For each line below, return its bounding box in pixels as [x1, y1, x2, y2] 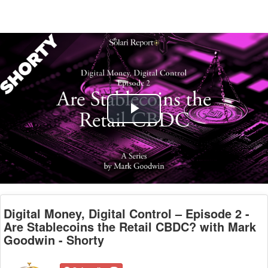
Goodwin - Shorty [4, 231, 104, 248]
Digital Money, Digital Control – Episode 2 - [4, 205, 249, 222]
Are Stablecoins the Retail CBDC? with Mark [4, 218, 256, 235]
